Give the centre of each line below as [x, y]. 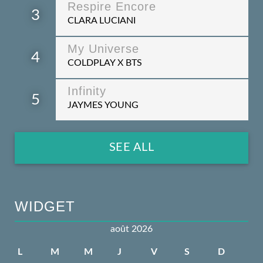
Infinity [87, 91]
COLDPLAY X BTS [105, 63]
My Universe [103, 49]
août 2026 [131, 229]
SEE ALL [131, 148]
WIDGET [45, 207]
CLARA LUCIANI [102, 21]
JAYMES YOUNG [103, 105]
